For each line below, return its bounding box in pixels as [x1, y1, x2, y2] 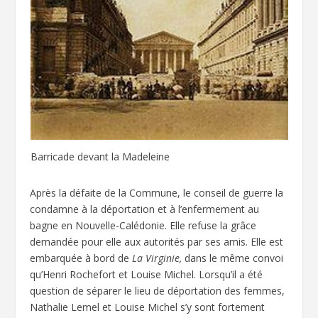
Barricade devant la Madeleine [30, 150, 170, 164]
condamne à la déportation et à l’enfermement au [30, 202, 260, 216]
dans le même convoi [182, 251, 284, 265]
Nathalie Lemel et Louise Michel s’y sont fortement [30, 300, 265, 314]
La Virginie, [132, 251, 182, 265]
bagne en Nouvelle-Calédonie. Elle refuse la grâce [30, 219, 257, 233]
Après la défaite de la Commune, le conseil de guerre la [30, 186, 284, 200]
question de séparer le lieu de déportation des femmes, [30, 284, 285, 298]
